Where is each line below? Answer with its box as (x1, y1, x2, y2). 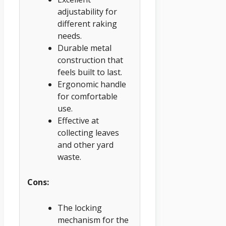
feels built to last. (58, 66, 122, 78)
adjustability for (58, 6, 117, 17)
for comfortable (58, 90, 118, 102)
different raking (58, 18, 117, 29)
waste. (58, 151, 81, 162)
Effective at (58, 115, 99, 126)
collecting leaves (58, 127, 119, 138)
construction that (58, 54, 123, 66)
